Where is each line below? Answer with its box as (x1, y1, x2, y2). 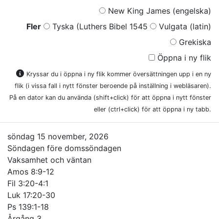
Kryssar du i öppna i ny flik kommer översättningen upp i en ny (26, 70, 211, 78)
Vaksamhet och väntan (7, 154, 91, 165)
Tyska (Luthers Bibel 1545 (50, 21, 148, 31)
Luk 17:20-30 (7, 190, 55, 200)
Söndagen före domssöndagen (7, 143, 121, 153)
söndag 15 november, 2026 (7, 131, 109, 141)
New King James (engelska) (106, 5, 211, 16)
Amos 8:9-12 (7, 166, 54, 176)
